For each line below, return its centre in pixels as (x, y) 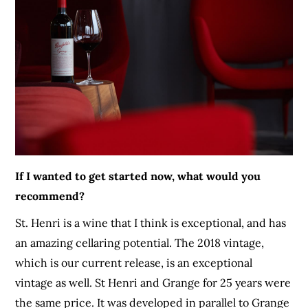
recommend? (50, 196)
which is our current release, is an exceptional (134, 263)
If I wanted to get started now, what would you (138, 176)
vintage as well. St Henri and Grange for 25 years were (153, 283)
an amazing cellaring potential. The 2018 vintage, (140, 243)
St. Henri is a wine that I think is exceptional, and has (151, 223)
